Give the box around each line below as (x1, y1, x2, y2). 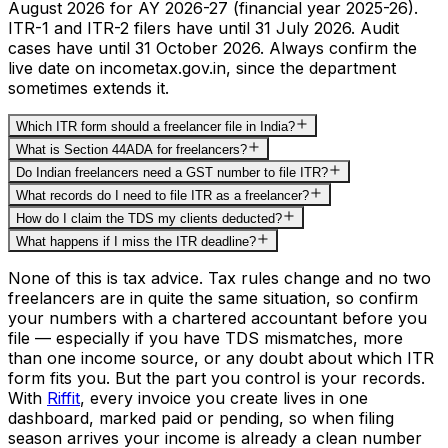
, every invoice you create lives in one (80, 387, 368, 408)
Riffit (47, 387, 80, 408)
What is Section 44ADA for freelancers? (16, 141, 247, 157)
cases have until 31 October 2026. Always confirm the (8, 37, 417, 58)
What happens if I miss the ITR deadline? (16, 233, 256, 249)
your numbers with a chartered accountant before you (8, 307, 427, 328)
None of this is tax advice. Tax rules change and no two (8, 267, 431, 288)
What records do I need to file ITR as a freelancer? (16, 187, 309, 203)
